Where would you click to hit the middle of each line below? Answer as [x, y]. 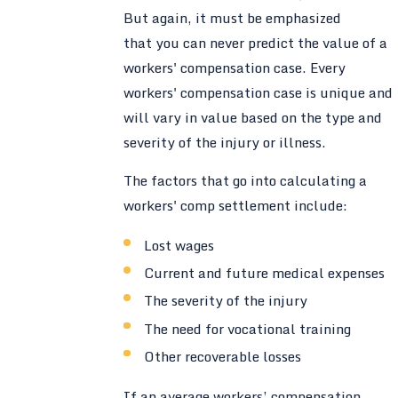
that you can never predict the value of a [255, 42]
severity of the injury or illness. [224, 142]
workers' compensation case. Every [234, 67]
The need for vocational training [248, 328]
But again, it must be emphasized [232, 17]
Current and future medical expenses [265, 273]
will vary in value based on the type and [252, 117]
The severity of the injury [226, 301]
